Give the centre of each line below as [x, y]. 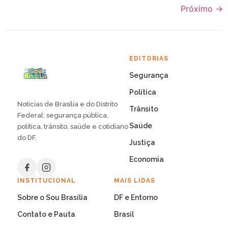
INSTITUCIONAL [47, 180]
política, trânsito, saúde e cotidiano [73, 126]
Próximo [198, 8]
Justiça [142, 142]
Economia [147, 159]
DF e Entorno [136, 197]
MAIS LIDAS [135, 180]
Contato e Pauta [46, 214]
